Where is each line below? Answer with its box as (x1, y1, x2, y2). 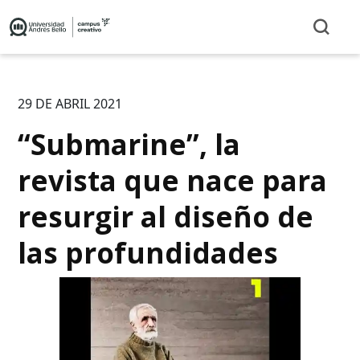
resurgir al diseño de (18, 197, 314, 235)
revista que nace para (18, 161, 328, 199)
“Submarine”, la (18, 125, 241, 163)
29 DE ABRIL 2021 (18, 94, 123, 112)
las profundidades (18, 233, 279, 272)
